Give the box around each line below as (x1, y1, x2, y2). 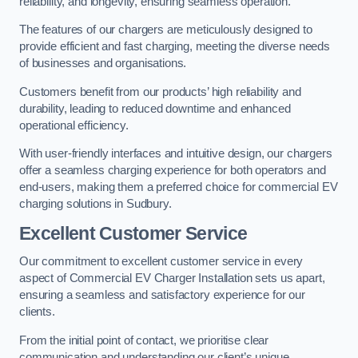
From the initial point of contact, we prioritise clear (19, 333, 269, 347)
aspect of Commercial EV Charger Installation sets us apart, (19, 272, 325, 285)
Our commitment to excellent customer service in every (19, 255, 304, 268)
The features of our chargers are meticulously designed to (19, 23, 312, 37)
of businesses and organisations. (19, 57, 187, 70)
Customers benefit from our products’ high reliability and (19, 85, 301, 98)
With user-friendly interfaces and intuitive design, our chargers (19, 147, 332, 161)
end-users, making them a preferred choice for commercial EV (19, 181, 338, 194)
